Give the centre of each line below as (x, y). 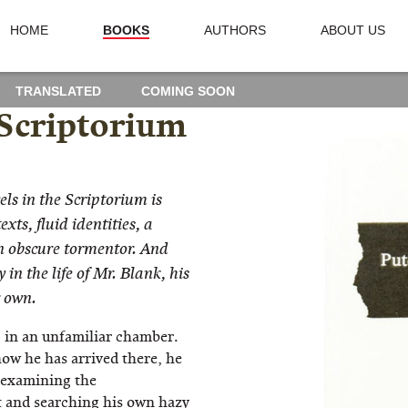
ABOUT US (352, 30)
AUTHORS (235, 30)
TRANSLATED (58, 91)
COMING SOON (188, 91)
